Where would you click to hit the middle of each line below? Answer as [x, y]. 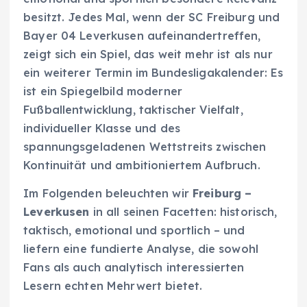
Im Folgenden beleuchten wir [108, 193]
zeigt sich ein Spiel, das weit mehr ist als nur [148, 54]
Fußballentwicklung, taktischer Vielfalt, [133, 109]
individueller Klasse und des [102, 128]
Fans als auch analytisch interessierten [134, 267]
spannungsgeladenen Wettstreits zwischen [145, 146]
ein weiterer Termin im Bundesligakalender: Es [153, 72]
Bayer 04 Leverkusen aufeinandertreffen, [142, 35]
